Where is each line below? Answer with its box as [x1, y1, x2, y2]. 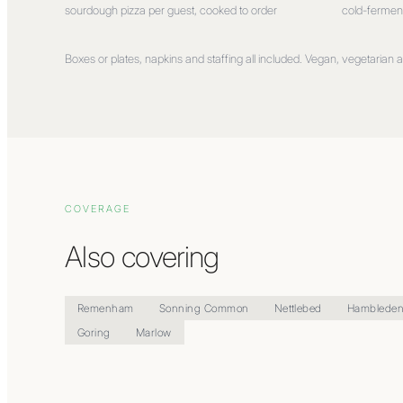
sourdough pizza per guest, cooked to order [65, 3, 277, 18]
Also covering [65, 238, 219, 274]
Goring [77, 325, 111, 339]
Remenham [77, 300, 134, 315]
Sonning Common [158, 300, 249, 315]
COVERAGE [65, 202, 130, 216]
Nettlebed [273, 300, 322, 315]
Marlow [135, 325, 172, 339]
